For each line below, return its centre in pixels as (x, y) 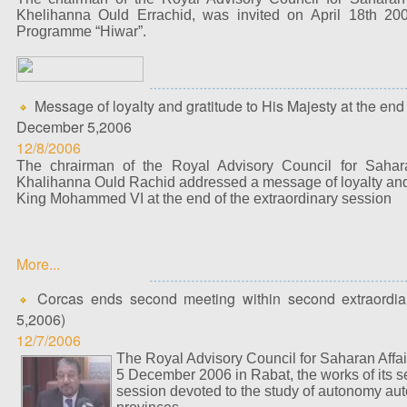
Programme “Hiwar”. (81, 31)
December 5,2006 (74, 127)
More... (38, 264)
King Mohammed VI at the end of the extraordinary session (203, 199)
